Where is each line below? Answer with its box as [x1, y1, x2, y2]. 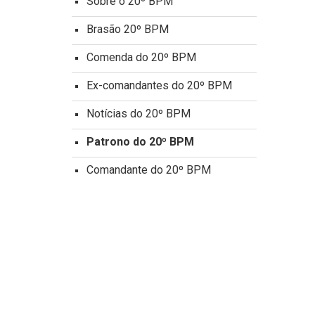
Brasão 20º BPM [86, 22, 169, 36]
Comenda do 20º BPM [86, 51, 196, 64]
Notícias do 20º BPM [86, 107, 191, 120]
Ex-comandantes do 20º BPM [86, 79, 232, 92]
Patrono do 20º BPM [86, 135, 194, 148]
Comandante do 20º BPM [86, 163, 211, 176]
